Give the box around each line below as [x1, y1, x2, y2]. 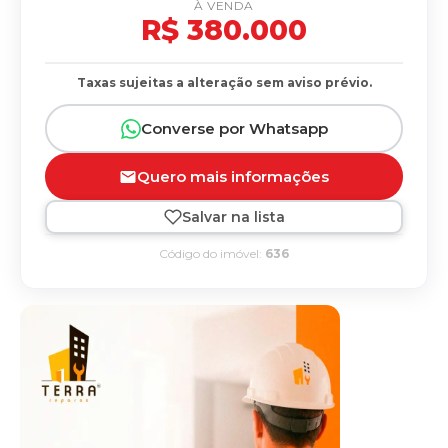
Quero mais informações [137, 167, 329, 186]
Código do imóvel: [159, 246, 265, 261]
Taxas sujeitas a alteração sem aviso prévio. [76, 75, 372, 90]
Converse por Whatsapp [140, 119, 328, 138]
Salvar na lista [181, 207, 285, 226]
